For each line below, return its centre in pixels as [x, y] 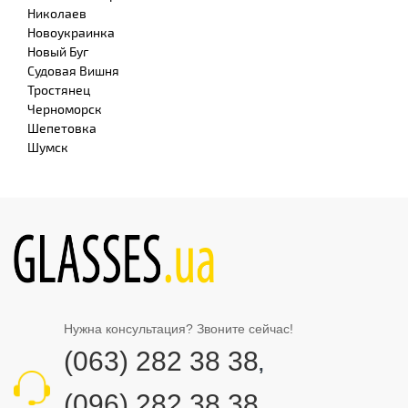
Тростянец [59, 89]
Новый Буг [58, 51]
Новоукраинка [71, 32]
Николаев [57, 13]
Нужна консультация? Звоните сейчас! [178, 328]
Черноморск [65, 108]
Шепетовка [62, 127]
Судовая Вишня [73, 70]
